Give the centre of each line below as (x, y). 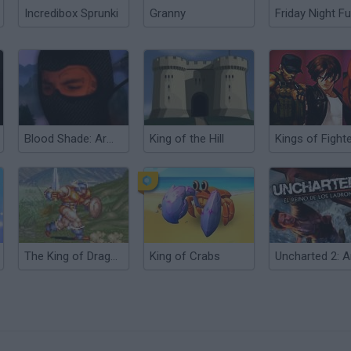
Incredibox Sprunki (71, 13)
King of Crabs (185, 256)
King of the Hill (187, 139)
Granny (168, 13)
